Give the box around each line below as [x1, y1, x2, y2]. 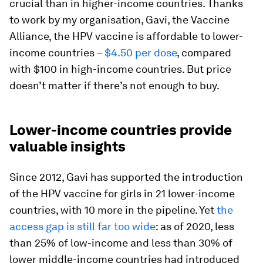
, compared [177, 46, 231, 59]
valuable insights [9, 138, 126, 155]
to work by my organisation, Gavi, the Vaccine [9, 14, 230, 26]
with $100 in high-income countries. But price [9, 63, 231, 75]
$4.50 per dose [104, 46, 177, 59]
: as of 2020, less [156, 220, 234, 232]
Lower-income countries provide [9, 122, 232, 139]
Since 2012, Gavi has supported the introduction [9, 171, 243, 183]
